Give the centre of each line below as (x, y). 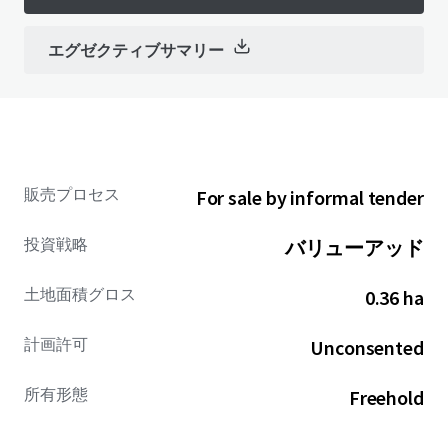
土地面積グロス (80, 294)
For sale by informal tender (309, 197)
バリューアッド (354, 247)
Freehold (386, 397)
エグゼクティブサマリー (136, 50)
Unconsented (367, 347)
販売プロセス (72, 194)
